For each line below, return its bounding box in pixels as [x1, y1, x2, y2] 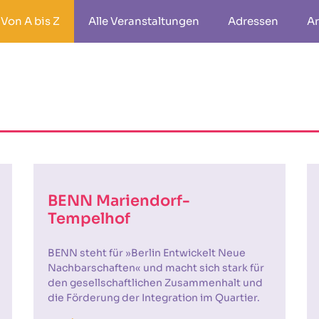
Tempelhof [48, 209, 131, 228]
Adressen [228, 14, 278, 28]
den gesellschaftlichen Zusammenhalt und [48, 276, 263, 289]
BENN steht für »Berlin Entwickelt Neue [48, 246, 246, 259]
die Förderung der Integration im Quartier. [48, 291, 261, 304]
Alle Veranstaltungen [88, 14, 199, 28]
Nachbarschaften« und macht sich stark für [48, 261, 265, 274]
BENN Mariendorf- [48, 192, 191, 210]
